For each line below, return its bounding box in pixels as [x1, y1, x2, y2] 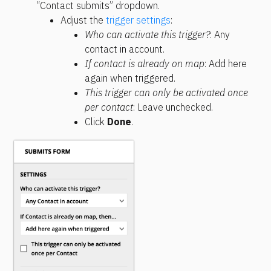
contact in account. [85, 43, 165, 56]
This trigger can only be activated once [85, 87, 248, 99]
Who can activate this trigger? [85, 28, 210, 41]
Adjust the [60, 14, 106, 27]
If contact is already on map [85, 57, 204, 70]
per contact [85, 101, 133, 114]
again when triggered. [85, 72, 175, 85]
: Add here [204, 57, 247, 70]
